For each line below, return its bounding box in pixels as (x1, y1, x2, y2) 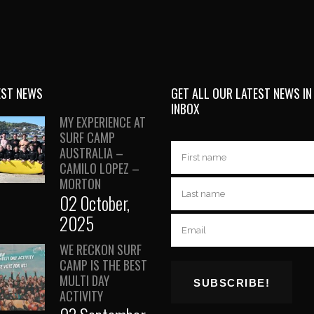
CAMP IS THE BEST (60, 256, 147, 274)
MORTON (60, 175, 101, 193)
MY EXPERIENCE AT (60, 113, 146, 131)
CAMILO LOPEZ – (60, 159, 139, 177)
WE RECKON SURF (60, 240, 142, 259)
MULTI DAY (60, 271, 109, 289)
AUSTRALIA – (60, 144, 123, 162)
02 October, (60, 190, 130, 216)
